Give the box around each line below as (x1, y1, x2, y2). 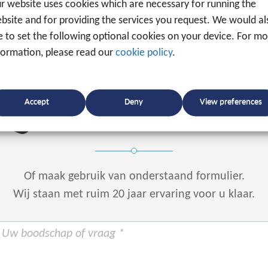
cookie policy (115, 47, 172, 59)
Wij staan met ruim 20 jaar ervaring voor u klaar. (10, 188, 258, 200)
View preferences (199, 98, 262, 107)
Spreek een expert (75, 77, 193, 94)
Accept (25, 98, 50, 107)
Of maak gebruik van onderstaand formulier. (23, 170, 245, 182)
